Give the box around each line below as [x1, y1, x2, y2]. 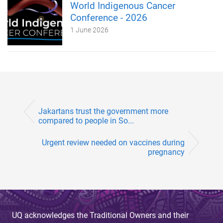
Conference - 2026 [70, 12, 147, 23]
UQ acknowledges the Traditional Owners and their [12, 210, 189, 220]
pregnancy [148, 147, 185, 157]
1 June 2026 [70, 26, 109, 34]
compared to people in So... [38, 116, 134, 126]
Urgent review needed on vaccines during [42, 137, 185, 147]
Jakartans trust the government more [38, 107, 168, 116]
